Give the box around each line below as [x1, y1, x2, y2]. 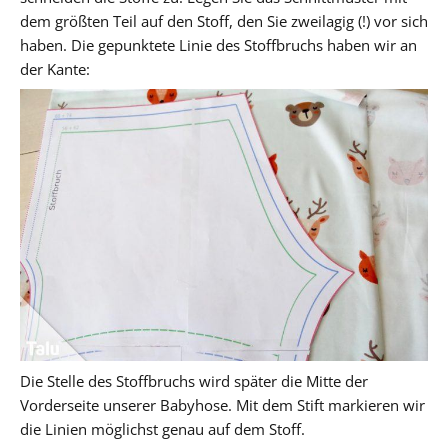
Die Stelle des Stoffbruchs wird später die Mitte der [20, 370, 368, 391]
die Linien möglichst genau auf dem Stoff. [20, 418, 305, 439]
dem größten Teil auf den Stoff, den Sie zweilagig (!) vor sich [20, 10, 428, 31]
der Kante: [20, 58, 90, 79]
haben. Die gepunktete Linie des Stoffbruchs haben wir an [20, 34, 417, 55]
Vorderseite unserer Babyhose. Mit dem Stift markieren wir [20, 394, 425, 415]
